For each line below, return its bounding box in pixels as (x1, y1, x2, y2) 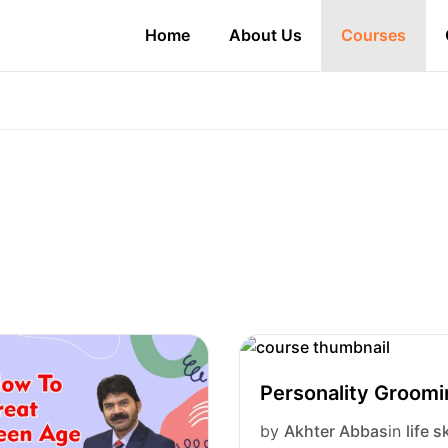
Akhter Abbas (284, 421, 388, 442)
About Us (229, 25, 302, 45)
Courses (341, 25, 406, 45)
